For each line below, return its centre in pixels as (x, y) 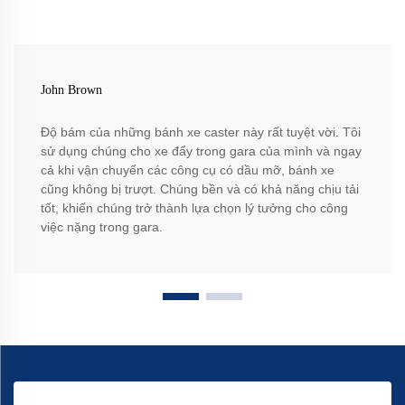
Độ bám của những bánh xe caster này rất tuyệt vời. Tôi (201, 132)
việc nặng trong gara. (102, 226)
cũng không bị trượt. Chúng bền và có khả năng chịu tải (200, 188)
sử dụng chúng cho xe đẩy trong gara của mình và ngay (201, 151)
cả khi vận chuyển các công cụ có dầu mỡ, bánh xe (188, 170)
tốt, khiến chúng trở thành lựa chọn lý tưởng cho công (194, 207)
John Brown (71, 89)
